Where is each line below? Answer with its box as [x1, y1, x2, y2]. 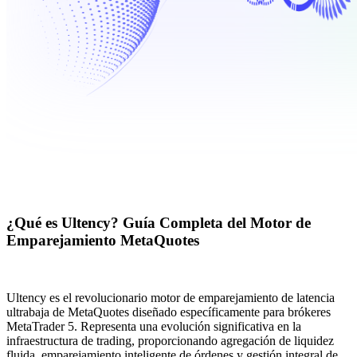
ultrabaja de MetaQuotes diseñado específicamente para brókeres [6, 305, 331, 320]
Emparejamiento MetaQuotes [6, 231, 199, 249]
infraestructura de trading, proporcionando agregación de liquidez [6, 334, 334, 348]
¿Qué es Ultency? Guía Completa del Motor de [6, 214, 311, 231]
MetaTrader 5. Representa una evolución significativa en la [6, 320, 301, 334]
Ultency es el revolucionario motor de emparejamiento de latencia [6, 291, 335, 305]
